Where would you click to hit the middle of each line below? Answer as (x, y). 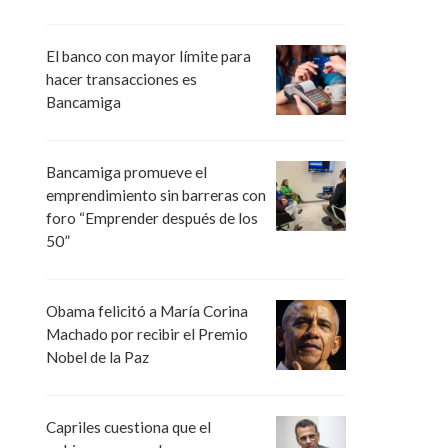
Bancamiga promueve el (126, 171)
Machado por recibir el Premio (147, 334)
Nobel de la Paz (97, 357)
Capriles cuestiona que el (128, 427)
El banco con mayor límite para (148, 55)
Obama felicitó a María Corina (147, 311)
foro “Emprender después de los (152, 217)
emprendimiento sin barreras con (156, 194)
